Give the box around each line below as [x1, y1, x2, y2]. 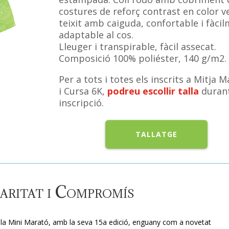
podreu [107, 84, 140, 97]
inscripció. [58, 96, 104, 109]
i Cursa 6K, [58, 84, 107, 97]
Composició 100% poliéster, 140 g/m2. [58, 52, 226, 64]
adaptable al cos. [58, 28, 133, 41]
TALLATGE [135, 129, 178, 140]
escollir [142, 84, 175, 97]
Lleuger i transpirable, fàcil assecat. [58, 40, 216, 53]
